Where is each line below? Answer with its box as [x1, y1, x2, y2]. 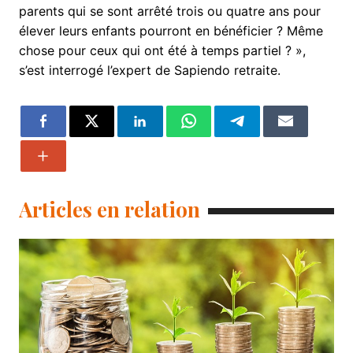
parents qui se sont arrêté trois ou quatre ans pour [18, 2, 321, 19]
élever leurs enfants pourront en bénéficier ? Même [18, 22, 323, 39]
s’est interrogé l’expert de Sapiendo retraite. [18, 61, 281, 78]
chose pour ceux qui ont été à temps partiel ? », [18, 42, 306, 58]
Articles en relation [18, 195, 200, 224]
